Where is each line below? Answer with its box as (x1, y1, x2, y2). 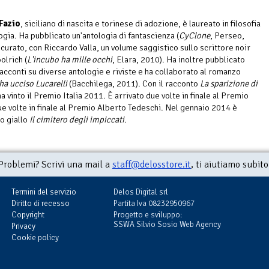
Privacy (11, 221, 35, 232)
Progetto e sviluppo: (113, 210, 182, 220)
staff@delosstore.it (112, 159, 191, 171)
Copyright (11, 210, 44, 220)
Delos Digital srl (113, 187, 168, 198)
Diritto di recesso (11, 198, 70, 209)
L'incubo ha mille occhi (27, 54, 112, 65)
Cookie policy (11, 232, 59, 243)
